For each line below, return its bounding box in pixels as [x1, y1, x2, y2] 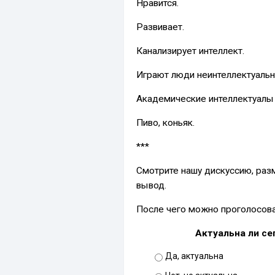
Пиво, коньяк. [136, 117, 195, 128]
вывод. [136, 179, 166, 191]
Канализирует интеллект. [136, 45, 244, 56]
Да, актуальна [165, 250, 223, 261]
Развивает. [136, 21, 184, 33]
